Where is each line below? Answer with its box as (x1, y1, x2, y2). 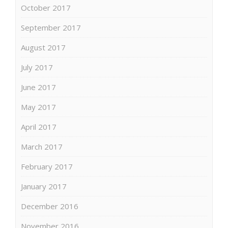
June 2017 (21, 81, 56, 92)
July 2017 (21, 62, 53, 72)
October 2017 (21, 2, 71, 13)
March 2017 (21, 141, 63, 152)
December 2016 (21, 201, 78, 211)
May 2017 (21, 101, 56, 112)
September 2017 (21, 22, 81, 33)
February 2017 (21, 161, 73, 172)
